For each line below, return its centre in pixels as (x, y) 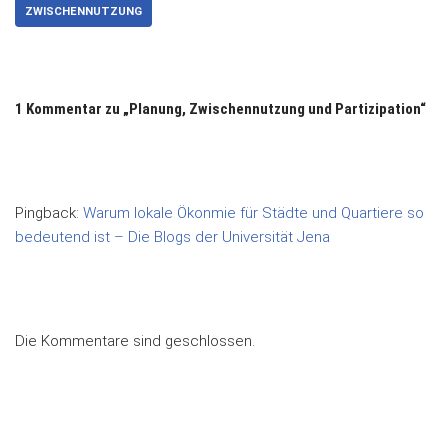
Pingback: (49, 213)
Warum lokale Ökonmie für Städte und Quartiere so (253, 213)
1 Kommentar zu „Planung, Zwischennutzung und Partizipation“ (220, 109)
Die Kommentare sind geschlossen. (135, 341)
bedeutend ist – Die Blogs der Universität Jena (172, 237)
